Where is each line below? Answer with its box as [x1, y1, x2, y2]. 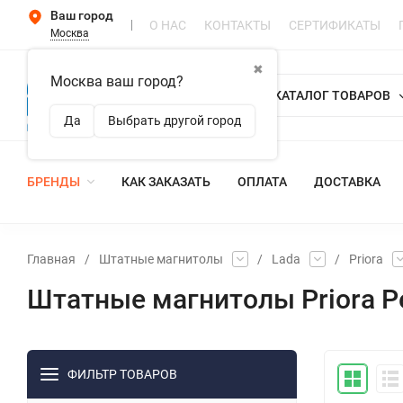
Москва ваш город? [50, 73, 184, 90]
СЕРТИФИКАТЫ [289, 17, 381, 32]
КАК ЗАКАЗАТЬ [121, 175, 210, 190]
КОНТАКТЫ [204, 17, 271, 32]
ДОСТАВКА [314, 175, 381, 190]
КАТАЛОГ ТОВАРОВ [273, 87, 390, 103]
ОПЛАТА [237, 175, 287, 190]
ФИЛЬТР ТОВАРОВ [67, 366, 177, 381]
